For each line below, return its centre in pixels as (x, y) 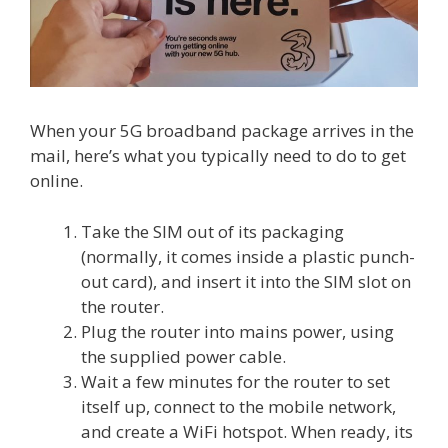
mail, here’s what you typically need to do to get (218, 156)
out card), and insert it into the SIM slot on (246, 281)
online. (56, 181)
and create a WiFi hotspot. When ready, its (247, 431)
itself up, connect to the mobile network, (238, 406)
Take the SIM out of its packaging (212, 231)
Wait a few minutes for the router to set (235, 381)
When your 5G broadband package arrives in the (222, 131)
